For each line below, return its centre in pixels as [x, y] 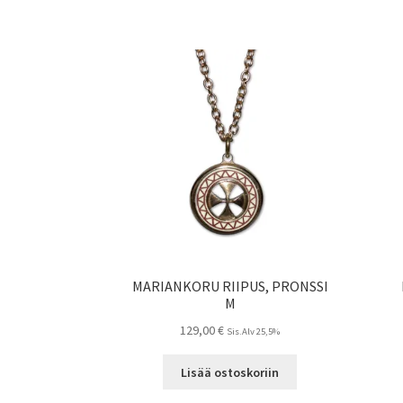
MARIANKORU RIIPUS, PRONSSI [230, 287]
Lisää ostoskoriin [230, 372]
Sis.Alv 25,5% [254, 331]
